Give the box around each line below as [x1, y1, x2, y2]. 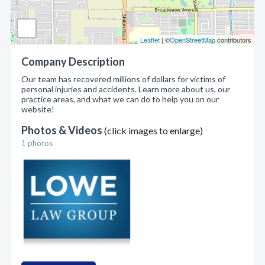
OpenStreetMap [170, 35, 215, 44]
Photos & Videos [21, 124, 104, 137]
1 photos [21, 138, 53, 148]
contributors [215, 35, 251, 44]
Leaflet [140, 35, 160, 44]
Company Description [21, 55, 125, 68]
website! [21, 104, 54, 114]
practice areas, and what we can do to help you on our [21, 94, 219, 104]
